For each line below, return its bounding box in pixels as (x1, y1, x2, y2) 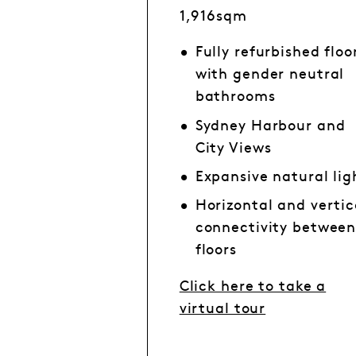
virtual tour (179, 302, 266, 315)
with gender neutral (195, 68, 345, 82)
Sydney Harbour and (195, 119, 346, 133)
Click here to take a (179, 280, 327, 293)
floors (195, 244, 237, 257)
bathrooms (195, 91, 276, 104)
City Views (195, 141, 272, 155)
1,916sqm (179, 10, 247, 23)
